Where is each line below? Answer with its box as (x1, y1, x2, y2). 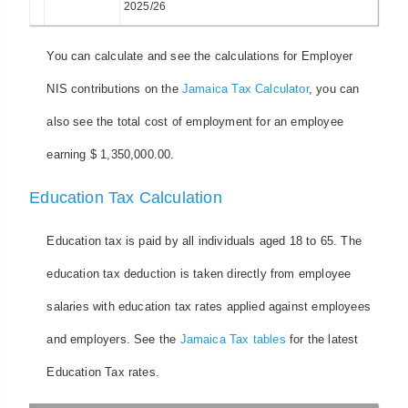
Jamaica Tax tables (179, 331, 286, 346)
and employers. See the (46, 331, 180, 346)
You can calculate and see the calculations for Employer (46, 49, 353, 64)
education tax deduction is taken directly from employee (46, 266, 352, 280)
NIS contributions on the (46, 82, 182, 97)
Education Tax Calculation (29, 189, 222, 208)
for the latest (285, 331, 359, 346)
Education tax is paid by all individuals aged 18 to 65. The (46, 233, 362, 248)
